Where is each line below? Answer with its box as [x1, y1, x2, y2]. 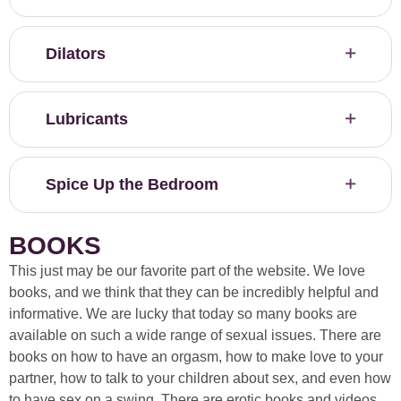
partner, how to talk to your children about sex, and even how [9, 371, 391, 387]
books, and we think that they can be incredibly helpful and [9, 285, 379, 301]
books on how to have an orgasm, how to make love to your [9, 349, 383, 365]
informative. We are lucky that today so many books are [9, 306, 357, 322]
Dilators [46, 45, 106, 64]
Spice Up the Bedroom [46, 175, 218, 194]
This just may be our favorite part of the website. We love [9, 263, 365, 279]
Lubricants [46, 110, 128, 129]
